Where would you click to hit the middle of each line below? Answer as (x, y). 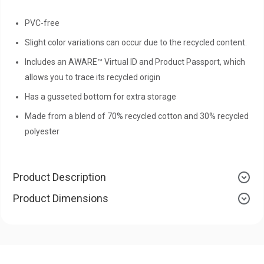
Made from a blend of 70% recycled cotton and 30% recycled (137, 116)
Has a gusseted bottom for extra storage (100, 96)
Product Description (60, 177)
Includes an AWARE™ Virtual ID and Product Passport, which (135, 62)
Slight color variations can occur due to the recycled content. (136, 42)
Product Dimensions (61, 198)
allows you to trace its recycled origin (93, 77)
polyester (42, 131)
